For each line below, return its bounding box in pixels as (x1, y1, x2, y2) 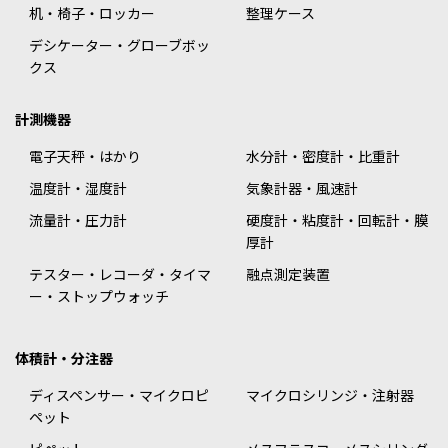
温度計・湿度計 (29, 178, 127, 199)
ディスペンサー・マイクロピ (29, 385, 209, 406)
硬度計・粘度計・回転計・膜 (246, 210, 428, 231)
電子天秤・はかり (29, 146, 141, 167)
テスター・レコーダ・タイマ (29, 264, 211, 285)
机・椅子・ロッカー (29, 3, 155, 24)
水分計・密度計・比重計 (246, 146, 400, 167)
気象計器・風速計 (246, 178, 358, 199)
